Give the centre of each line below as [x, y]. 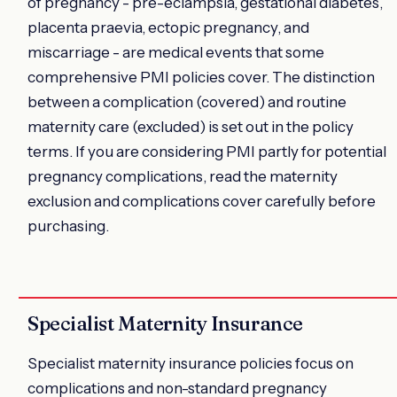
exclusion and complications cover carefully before [202, 201]
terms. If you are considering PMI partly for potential [207, 151]
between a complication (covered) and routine [187, 101]
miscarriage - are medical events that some [176, 52]
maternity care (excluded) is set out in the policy [191, 126]
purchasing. [68, 226]
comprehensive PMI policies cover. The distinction [201, 77]
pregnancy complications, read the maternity [183, 176]
